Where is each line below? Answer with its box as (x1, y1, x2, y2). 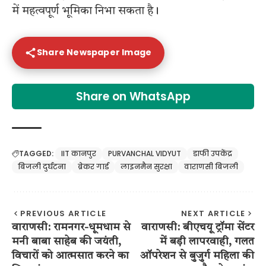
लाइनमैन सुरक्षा (121, 161, 172, 172)
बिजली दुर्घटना (18, 161, 66, 172)
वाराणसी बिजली (184, 161, 238, 172)
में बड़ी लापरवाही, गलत (160, 236, 254, 247)
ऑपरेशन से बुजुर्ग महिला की (140, 250, 254, 261)
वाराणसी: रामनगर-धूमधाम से (12, 221, 131, 233)
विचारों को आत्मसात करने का (12, 250, 129, 261)
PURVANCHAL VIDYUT (108, 148, 181, 159)
